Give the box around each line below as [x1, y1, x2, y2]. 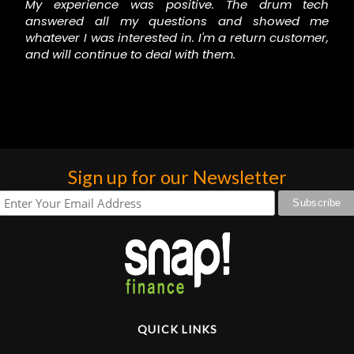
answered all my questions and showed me [24, 12, 329, 29]
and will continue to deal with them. [24, 45, 235, 62]
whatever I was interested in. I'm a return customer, [24, 28, 329, 46]
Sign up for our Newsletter [67, 165, 287, 188]
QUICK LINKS [137, 322, 217, 336]
